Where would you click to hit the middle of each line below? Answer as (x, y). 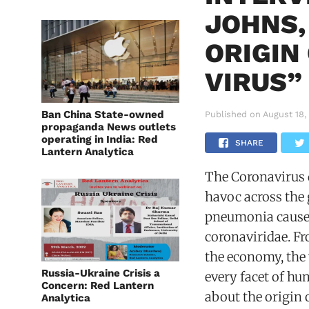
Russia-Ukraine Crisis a (101, 273)
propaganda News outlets (109, 127)
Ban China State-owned (103, 114)
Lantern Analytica (88, 152)
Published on (233, 114)
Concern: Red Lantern (98, 286)
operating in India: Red (100, 139)
